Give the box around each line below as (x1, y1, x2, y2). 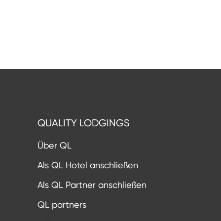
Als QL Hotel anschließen (37, 160, 138, 171)
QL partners (37, 199, 86, 210)
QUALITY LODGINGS (37, 117, 130, 129)
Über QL (37, 140, 72, 151)
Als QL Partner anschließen (37, 180, 147, 190)
